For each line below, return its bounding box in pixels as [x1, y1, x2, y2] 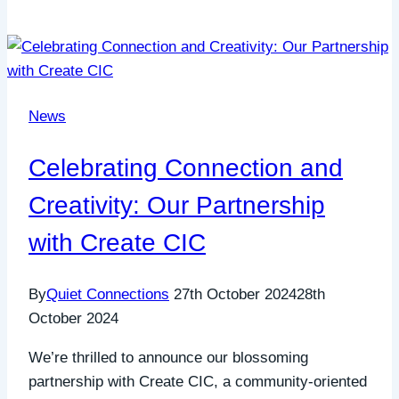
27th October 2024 [174, 285, 297, 303]
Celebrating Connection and [28, 153, 343, 182]
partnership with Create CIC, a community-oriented [28, 372, 367, 390]
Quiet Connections [46, 285, 169, 303]
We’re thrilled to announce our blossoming [28, 348, 308, 366]
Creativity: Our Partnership [28, 191, 325, 219]
